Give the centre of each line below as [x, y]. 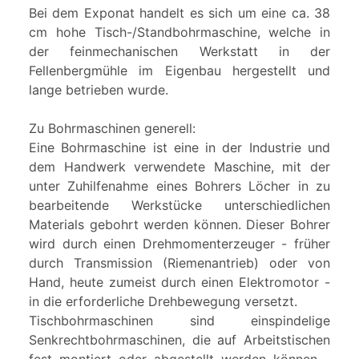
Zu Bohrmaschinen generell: [112, 129]
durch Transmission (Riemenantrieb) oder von [179, 263]
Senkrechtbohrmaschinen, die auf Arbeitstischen [179, 340]
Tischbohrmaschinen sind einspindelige [179, 321]
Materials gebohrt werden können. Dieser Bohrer [179, 225]
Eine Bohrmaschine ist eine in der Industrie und [179, 148]
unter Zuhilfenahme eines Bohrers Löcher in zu [179, 186]
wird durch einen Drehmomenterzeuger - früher [179, 244]
